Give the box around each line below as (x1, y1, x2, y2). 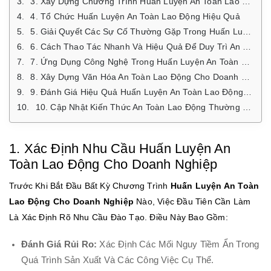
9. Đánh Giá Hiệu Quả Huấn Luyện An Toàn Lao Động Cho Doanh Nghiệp (30, 87, 244, 97)
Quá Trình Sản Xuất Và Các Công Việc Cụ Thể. (21, 255, 214, 265)
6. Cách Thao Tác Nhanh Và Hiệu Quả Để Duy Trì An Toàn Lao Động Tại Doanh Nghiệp (30, 41, 243, 51)
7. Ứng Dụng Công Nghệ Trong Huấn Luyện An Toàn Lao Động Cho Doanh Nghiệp (30, 56, 241, 67)
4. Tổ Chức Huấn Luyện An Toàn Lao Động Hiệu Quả (30, 11, 240, 21)
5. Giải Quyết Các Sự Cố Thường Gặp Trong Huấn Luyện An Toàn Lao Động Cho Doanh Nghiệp (30, 26, 243, 36)
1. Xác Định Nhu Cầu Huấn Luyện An (9, 140, 231, 156)
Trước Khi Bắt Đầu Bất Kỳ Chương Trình (9, 181, 171, 191)
